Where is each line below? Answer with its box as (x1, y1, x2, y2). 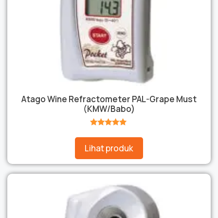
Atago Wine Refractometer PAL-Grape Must (21, 93, 197, 105)
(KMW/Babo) (83, 103, 135, 114)
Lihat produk (85, 143, 133, 154)
